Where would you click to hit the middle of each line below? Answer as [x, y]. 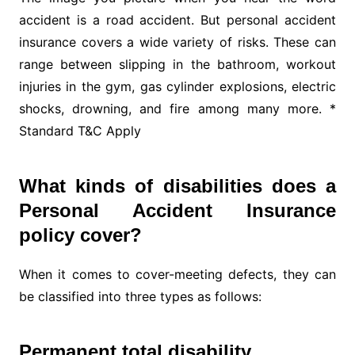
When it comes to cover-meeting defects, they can [177, 275]
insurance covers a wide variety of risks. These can [177, 42]
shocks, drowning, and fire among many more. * [177, 109]
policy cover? [80, 235]
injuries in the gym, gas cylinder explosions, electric [177, 87]
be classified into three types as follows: [140, 297]
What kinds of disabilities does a [177, 186]
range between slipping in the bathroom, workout [177, 65]
